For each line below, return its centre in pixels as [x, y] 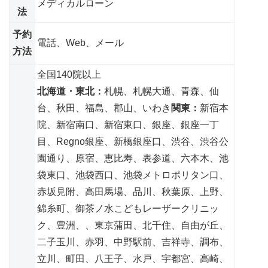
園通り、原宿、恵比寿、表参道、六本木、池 [133, 158]
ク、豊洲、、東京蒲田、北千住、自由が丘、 [133, 225]
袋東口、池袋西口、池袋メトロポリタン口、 [133, 175]
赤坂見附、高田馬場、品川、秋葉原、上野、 [133, 191]
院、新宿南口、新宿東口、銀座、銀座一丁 [128, 124]
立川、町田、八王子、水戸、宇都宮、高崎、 [133, 258]
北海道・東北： [71, 91]
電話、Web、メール [80, 42]
